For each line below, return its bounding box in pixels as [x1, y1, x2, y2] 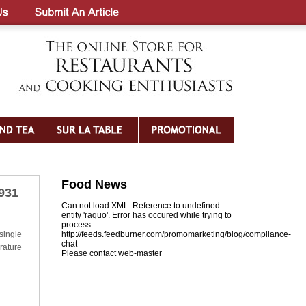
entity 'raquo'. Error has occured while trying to [61, 210, 232, 220]
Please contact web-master [61, 249, 162, 258]
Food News [61, 178, 127, 191]
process [61, 220, 91, 229]
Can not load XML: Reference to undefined [61, 201, 220, 210]
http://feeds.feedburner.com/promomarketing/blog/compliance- [61, 229, 291, 239]
